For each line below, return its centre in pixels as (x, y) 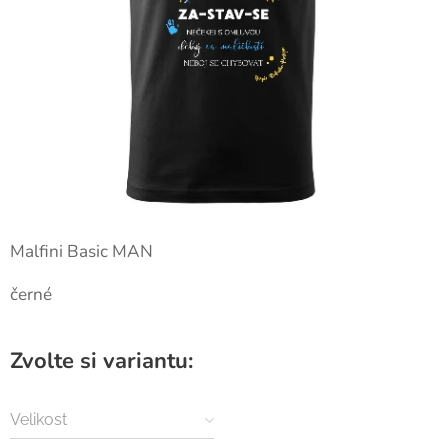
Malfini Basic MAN (81, 251)
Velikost (38, 419)
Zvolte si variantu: (101, 361)
